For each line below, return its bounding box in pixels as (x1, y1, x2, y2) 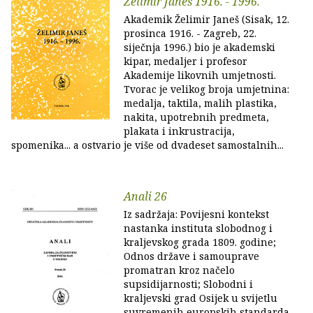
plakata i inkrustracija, (124, 124, 235, 138)
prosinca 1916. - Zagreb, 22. (124, 27, 256, 40)
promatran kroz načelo (124, 263, 235, 277)
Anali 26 (124, 189, 167, 204)
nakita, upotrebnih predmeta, (124, 110, 269, 124)
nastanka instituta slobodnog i (124, 221, 272, 235)
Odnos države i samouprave (124, 249, 259, 263)
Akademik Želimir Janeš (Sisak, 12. (124, 13, 289, 26)
